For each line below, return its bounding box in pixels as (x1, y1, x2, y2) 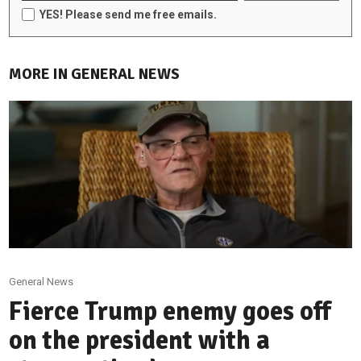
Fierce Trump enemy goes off (9, 295, 332, 327)
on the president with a (9, 324, 271, 356)
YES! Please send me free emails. (39, 7, 218, 21)
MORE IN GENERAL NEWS (9, 64, 180, 84)
